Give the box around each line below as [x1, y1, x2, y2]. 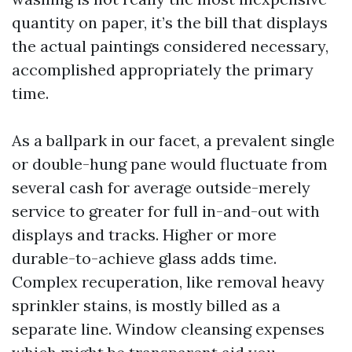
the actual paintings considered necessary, [12, 36, 328, 56]
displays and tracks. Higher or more [12, 225, 277, 244]
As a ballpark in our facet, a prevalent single [12, 130, 335, 150]
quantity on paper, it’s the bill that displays [12, 13, 328, 32]
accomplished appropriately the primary [12, 60, 313, 79]
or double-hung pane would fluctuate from [12, 154, 328, 174]
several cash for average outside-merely [12, 178, 310, 197]
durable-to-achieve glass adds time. [12, 248, 277, 268]
